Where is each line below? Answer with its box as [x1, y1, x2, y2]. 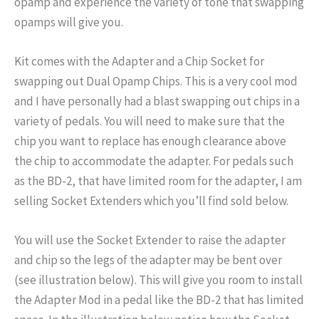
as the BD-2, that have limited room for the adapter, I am [14, 173, 302, 189]
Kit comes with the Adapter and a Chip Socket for [14, 53, 264, 70]
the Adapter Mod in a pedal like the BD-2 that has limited [14, 292, 304, 308]
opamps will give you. [14, 14, 123, 31]
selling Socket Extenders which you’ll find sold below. [14, 193, 288, 209]
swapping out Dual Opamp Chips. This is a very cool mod [14, 73, 298, 90]
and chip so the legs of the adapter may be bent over [14, 252, 282, 268]
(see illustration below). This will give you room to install [14, 272, 303, 288]
